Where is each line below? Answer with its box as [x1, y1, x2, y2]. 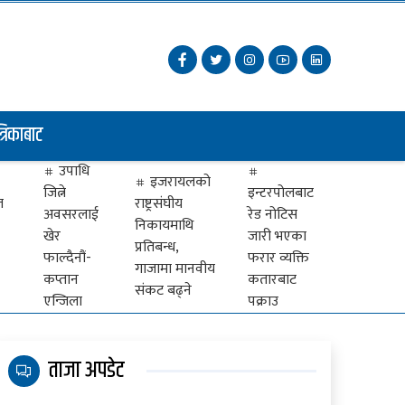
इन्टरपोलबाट [247, 181, 314, 205]
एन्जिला [42, 289, 82, 314]
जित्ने [42, 181, 66, 205]
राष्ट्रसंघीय [135, 192, 184, 216]
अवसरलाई [42, 202, 99, 227]
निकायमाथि [135, 213, 194, 238]
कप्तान [42, 268, 79, 292]
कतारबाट [247, 268, 297, 292]
